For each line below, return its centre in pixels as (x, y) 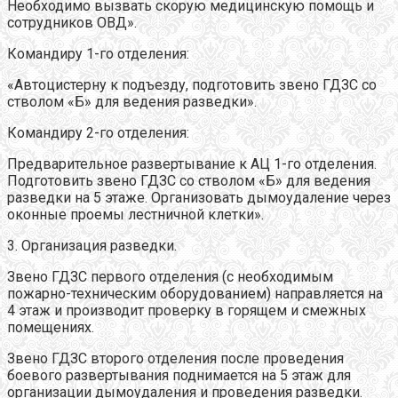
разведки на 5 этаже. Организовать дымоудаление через (199, 198)
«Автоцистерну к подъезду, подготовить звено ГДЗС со (192, 85)
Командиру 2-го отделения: (98, 133)
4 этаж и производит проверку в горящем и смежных (187, 311)
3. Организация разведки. (92, 246)
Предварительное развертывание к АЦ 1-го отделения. (192, 164)
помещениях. (51, 328)
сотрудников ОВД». (72, 23)
